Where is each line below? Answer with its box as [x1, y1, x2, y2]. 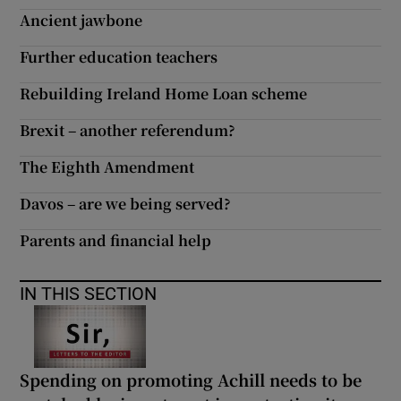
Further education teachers [20, 47, 218, 67]
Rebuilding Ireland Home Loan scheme [20, 83, 308, 104]
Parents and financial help [20, 230, 212, 251]
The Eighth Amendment [20, 157, 195, 177]
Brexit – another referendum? [20, 120, 236, 141]
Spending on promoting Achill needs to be [20, 367, 363, 391]
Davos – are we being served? [20, 193, 232, 214]
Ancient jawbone [20, 10, 143, 30]
